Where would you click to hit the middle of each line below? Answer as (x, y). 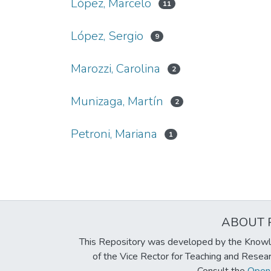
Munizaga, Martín (117, 101)
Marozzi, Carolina (116, 69)
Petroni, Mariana (114, 134)
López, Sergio (107, 36)
